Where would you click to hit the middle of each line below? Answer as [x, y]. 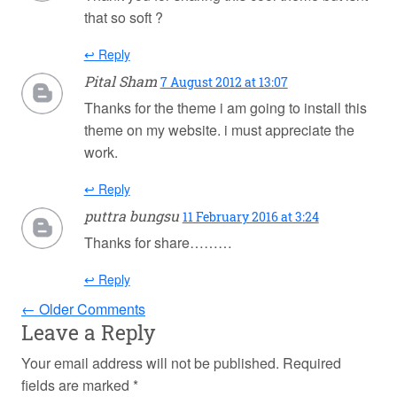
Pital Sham [120, 82]
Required [312, 363]
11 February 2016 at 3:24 [250, 217]
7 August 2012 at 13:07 [224, 82]
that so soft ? [123, 18]
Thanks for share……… [158, 243]
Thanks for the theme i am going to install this [225, 108]
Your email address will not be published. [150, 363]
